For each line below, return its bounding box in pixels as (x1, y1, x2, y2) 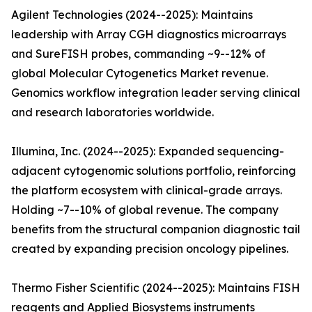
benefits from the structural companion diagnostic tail (11, 222, 300, 237)
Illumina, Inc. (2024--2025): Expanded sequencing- (11, 144, 284, 159)
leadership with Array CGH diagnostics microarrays (11, 27, 286, 42)
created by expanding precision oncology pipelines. (11, 242, 288, 256)
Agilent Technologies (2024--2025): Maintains (11, 8, 253, 22)
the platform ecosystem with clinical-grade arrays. (11, 183, 282, 198)
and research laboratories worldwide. (11, 105, 214, 120)
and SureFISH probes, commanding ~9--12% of (11, 47, 265, 61)
